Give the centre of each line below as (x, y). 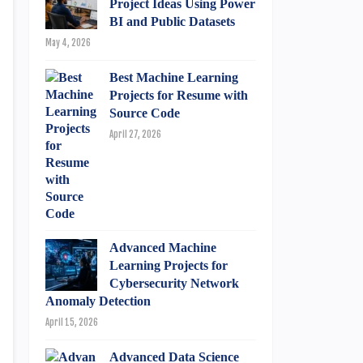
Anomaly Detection (98, 301)
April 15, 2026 (72, 322)
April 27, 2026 (135, 135)
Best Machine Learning (174, 77)
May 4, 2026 (68, 43)
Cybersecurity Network (174, 283)
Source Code (145, 113)
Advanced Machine (163, 248)
